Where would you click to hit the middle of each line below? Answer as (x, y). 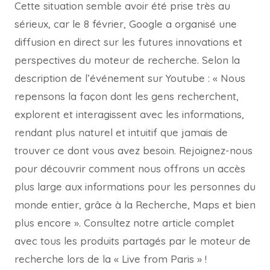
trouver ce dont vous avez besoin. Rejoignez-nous (133, 151)
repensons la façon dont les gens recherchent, (127, 96)
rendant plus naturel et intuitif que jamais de (121, 133)
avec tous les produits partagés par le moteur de (133, 241)
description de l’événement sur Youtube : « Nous (130, 78)
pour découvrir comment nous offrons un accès (130, 169)
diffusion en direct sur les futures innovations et (128, 42)
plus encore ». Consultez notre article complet (124, 223)
